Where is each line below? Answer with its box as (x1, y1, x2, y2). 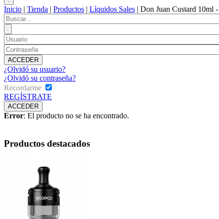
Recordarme (4, 84, 42, 92)
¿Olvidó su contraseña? (4, 74, 76, 83)
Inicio (4, 5, 22, 14)
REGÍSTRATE (4, 92, 52, 101)
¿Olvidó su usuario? (4, 65, 66, 74)
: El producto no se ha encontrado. (23, 111, 129, 120)
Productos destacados (4, 138, 90, 149)
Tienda (27, 5, 48, 14)
